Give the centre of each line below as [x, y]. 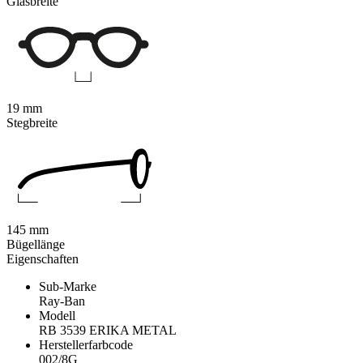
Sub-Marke [68, 287]
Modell [57, 316]
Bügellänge [36, 245]
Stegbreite [32, 123]
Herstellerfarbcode [86, 345]
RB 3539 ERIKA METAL [108, 331]
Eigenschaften [43, 259]
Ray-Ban [62, 301]
